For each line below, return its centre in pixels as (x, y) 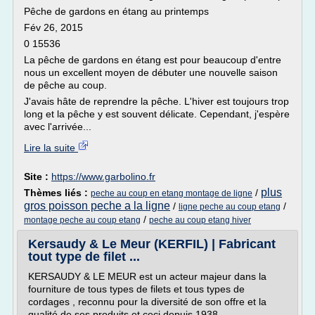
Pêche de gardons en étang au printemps (116, 11)
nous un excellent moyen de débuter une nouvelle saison (151, 72)
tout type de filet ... (84, 257)
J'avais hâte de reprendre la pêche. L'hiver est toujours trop (156, 101)
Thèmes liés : (57, 193)
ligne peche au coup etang (230, 207)
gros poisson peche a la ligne (97, 206)
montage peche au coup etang (82, 220)
